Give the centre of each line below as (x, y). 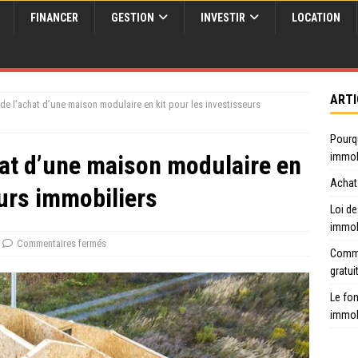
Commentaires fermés (62, 243)
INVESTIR (223, 18)
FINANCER (54, 18)
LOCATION (316, 18)
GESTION (133, 18)
